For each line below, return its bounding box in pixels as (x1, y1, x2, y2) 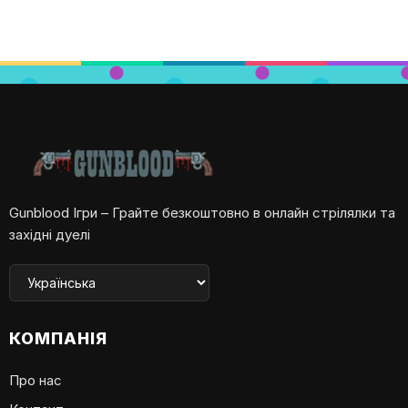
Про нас (9, 372, 62, 390)
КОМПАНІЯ (9, 329, 107, 349)
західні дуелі (9, 226, 90, 244)
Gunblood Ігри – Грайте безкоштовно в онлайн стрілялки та (9, 204, 395, 222)
